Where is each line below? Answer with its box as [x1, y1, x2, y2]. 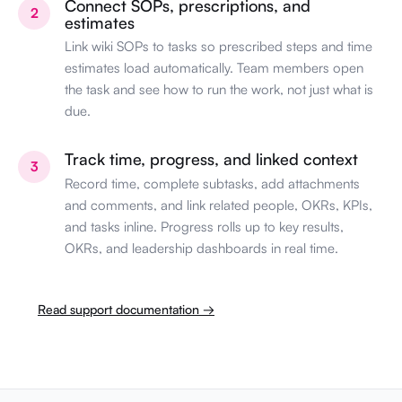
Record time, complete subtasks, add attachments [65, 174, 360, 192]
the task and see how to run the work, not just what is [65, 81, 373, 99]
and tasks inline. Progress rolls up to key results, [65, 217, 344, 235]
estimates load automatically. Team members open [65, 59, 363, 77]
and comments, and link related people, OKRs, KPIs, [65, 196, 372, 214]
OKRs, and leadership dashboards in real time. [65, 239, 338, 257]
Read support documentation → [38, 301, 214, 317]
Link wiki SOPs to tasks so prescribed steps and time [65, 38, 372, 56]
